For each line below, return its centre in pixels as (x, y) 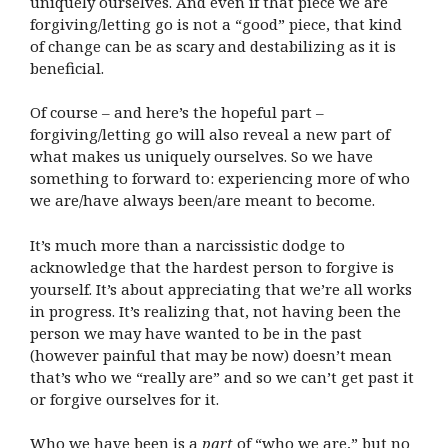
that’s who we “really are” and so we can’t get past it (222, 376)
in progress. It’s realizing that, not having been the (215, 310)
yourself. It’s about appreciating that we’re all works (221, 288)
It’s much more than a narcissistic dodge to (187, 244)
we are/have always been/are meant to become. (202, 200)
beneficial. (67, 67)
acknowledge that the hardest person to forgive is (212, 266)
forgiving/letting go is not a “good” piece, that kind (216, 23)
